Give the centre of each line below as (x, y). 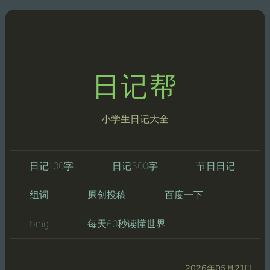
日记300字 (135, 165)
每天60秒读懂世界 (126, 223)
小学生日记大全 (135, 118)
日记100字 (51, 165)
